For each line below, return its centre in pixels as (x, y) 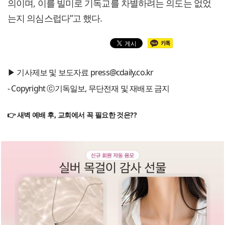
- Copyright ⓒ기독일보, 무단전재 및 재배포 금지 (89, 89)
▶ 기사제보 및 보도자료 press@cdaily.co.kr (81, 73)
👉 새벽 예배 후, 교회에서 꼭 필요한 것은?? (72, 115)
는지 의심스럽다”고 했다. (55, 18)
